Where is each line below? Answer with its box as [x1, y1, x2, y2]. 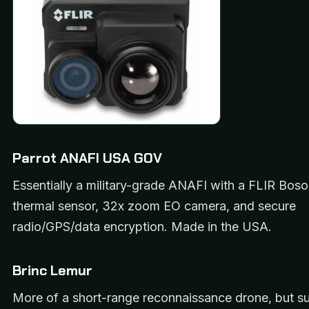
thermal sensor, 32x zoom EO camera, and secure [12, 198, 296, 213]
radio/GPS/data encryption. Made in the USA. [12, 219, 272, 234]
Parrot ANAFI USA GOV [12, 148, 162, 167]
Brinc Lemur [12, 261, 96, 279]
